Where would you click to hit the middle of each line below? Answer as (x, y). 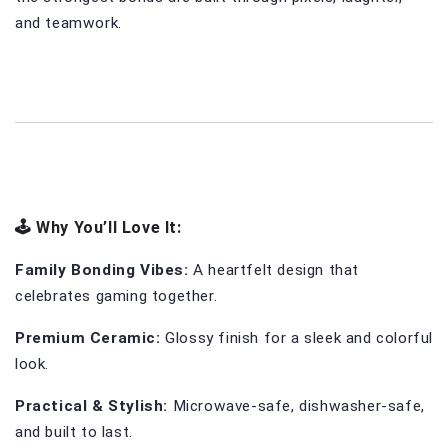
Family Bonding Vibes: (102, 269)
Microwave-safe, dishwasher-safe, (296, 405)
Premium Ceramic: (88, 337)
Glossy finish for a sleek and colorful (297, 337)
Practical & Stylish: (91, 405)
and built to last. (74, 431)
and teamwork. (68, 22)
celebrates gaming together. (116, 295)
